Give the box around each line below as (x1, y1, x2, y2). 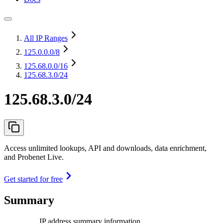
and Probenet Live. (4, 152, 64, 161)
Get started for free (4, 174, 63, 183)
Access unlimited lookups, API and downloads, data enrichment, (4, 143, 207, 152)
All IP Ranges (24, 34, 68, 42)
